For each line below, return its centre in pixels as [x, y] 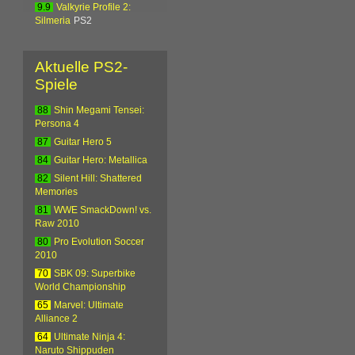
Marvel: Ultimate [89, 305]
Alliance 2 [57, 318]
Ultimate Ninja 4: [90, 336]
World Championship [81, 286]
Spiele [57, 84]
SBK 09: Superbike [95, 273]
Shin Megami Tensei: [99, 110]
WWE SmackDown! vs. [103, 210]
